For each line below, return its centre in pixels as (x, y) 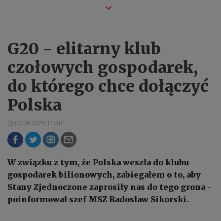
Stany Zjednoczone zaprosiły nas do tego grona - (109, 187)
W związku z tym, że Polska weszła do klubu (98, 163)
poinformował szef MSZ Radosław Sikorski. (98, 200)
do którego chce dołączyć (108, 87)
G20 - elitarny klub (84, 49)
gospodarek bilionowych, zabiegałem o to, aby (104, 175)
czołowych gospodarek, (103, 68)
